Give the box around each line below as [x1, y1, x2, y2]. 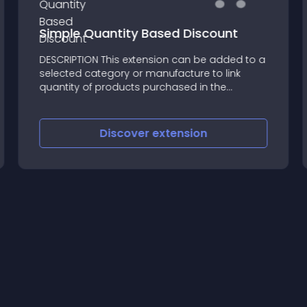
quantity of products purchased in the [39, 79, 227, 94]
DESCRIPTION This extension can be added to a [39, 52, 266, 66]
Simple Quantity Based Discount [39, 24, 238, 42]
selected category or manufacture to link [39, 66, 241, 80]
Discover [99, 125, 153, 141]
